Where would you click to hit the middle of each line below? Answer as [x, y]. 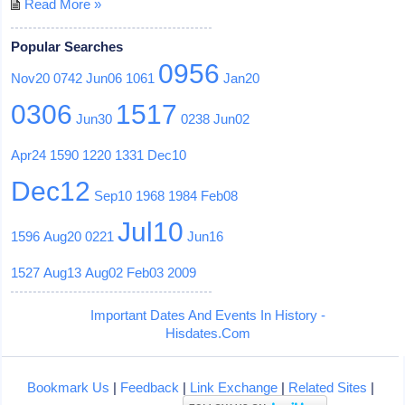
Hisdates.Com [207, 333]
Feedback [149, 387]
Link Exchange [233, 387]
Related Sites [327, 387]
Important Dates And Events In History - [207, 315]
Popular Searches [67, 46]
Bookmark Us [68, 387]
